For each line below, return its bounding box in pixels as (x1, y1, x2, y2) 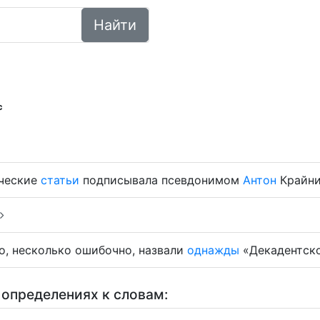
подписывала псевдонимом (79, 173, 243, 187)
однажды (187, 243, 239, 257)
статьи (41, 173, 79, 187)
